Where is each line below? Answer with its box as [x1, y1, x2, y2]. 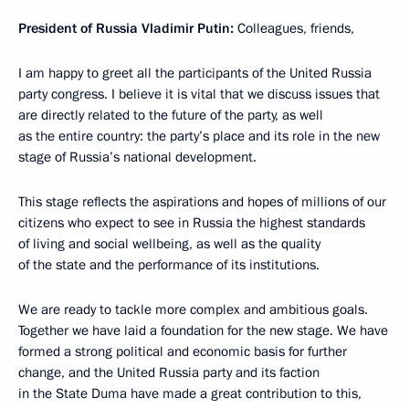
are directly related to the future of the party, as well [18, 106, 323, 125]
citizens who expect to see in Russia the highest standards [18, 214, 365, 233]
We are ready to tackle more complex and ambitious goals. [18, 300, 368, 320]
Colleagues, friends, [234, 19, 354, 38]
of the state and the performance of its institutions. [18, 256, 320, 275]
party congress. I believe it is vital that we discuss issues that [18, 85, 380, 104]
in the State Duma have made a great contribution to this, [18, 384, 362, 404]
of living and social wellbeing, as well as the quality [18, 235, 320, 254]
